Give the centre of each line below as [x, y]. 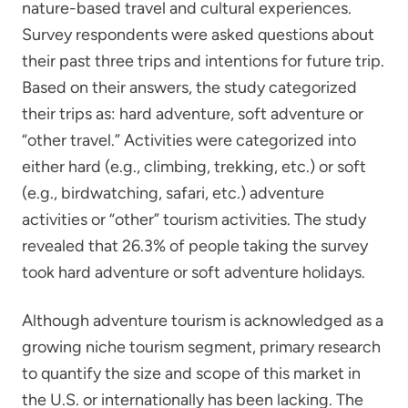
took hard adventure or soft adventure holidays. [194, 272]
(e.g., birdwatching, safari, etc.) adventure [173, 193]
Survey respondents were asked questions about [198, 34]
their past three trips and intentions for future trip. [203, 61]
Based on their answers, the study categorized [189, 87]
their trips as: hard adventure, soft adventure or [193, 113]
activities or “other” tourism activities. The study [194, 219]
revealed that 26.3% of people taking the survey [195, 245]
